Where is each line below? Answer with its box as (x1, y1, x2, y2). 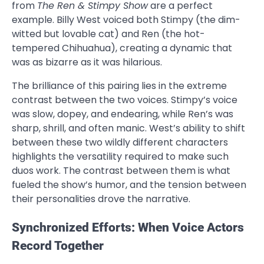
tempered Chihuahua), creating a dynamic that (12, 41, 232, 55)
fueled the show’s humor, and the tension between (12, 177, 246, 192)
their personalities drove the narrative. (12, 192, 190, 206)
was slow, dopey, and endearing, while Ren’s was (12, 107, 233, 121)
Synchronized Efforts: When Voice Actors (12, 220, 244, 235)
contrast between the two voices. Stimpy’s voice (12, 93, 237, 107)
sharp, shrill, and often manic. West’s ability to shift (12, 121, 245, 135)
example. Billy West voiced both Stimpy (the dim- (12, 12, 240, 27)
